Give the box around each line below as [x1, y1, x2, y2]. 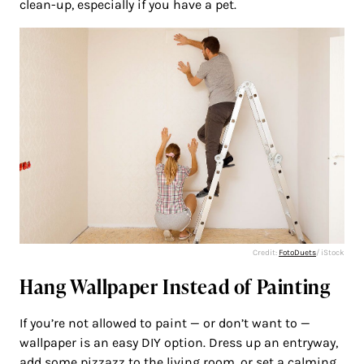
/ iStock [316, 248, 344, 258]
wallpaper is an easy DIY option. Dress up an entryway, [19, 335, 338, 351]
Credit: [253, 248, 279, 258]
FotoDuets [279, 248, 316, 258]
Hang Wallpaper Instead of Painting [19, 273, 331, 301]
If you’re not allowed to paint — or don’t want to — [19, 315, 310, 331]
